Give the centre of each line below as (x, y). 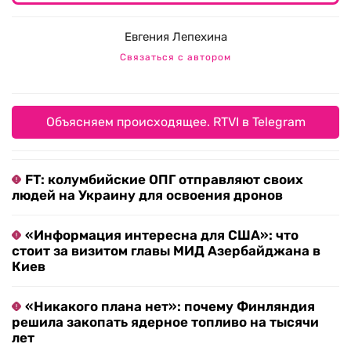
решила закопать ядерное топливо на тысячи (165, 322)
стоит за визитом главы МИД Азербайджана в (166, 251)
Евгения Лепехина (175, 37)
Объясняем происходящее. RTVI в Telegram (175, 122)
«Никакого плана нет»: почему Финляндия (170, 307)
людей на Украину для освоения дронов (147, 195)
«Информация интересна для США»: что (162, 235)
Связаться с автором (175, 58)
